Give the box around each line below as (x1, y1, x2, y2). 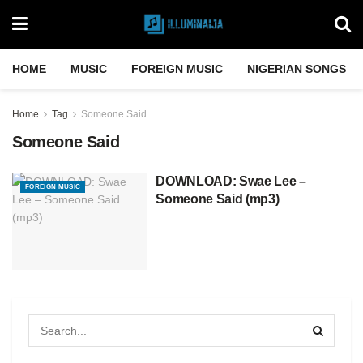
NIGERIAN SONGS (247, 62, 346, 75)
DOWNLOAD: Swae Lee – (156, 174, 306, 188)
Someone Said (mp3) (156, 192, 280, 206)
